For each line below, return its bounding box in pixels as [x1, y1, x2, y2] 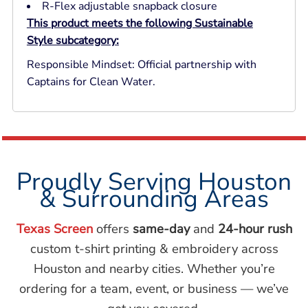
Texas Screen [16, 220, 93, 238]
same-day [132, 220, 190, 238]
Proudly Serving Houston [16, 165, 291, 199]
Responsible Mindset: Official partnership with [26, 57, 256, 73]
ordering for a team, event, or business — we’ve [19, 280, 289, 298]
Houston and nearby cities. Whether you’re [33, 260, 275, 278]
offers [92, 220, 133, 238]
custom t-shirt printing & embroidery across [30, 240, 278, 258]
